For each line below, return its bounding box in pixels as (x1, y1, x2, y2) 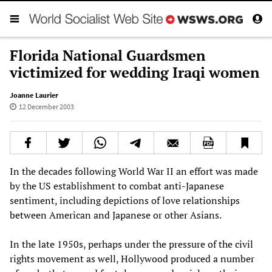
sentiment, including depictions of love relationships (10, 193, 240, 207)
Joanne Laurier (10, 90, 58, 100)
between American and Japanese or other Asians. (10, 208, 222, 222)
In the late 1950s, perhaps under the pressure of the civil (10, 237, 253, 251)
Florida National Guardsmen (10, 45, 205, 65)
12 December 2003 (18, 101, 74, 111)
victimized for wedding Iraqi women (10, 62, 259, 82)
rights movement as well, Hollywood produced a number (10, 251, 254, 265)
